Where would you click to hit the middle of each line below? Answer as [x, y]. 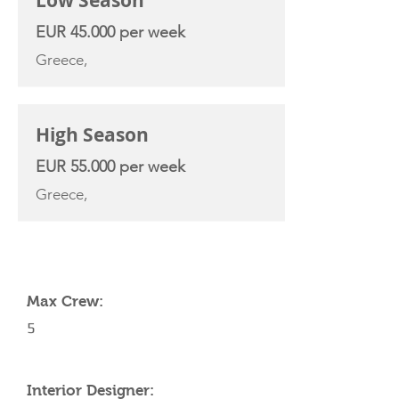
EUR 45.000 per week [110, 32]
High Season [92, 135]
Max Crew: [65, 301]
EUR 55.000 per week [110, 167]
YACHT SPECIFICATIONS [110, 252]
